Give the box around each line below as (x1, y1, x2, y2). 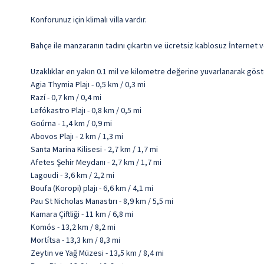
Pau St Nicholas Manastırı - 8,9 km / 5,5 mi (31, 196, 173, 207)
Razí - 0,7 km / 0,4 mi (31, 92, 101, 104)
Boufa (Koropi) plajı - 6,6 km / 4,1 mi (31, 183, 153, 194)
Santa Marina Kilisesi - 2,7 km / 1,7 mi (31, 144, 158, 156)
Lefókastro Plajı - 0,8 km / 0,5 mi (31, 105, 141, 117)
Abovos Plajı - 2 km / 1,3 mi (31, 131, 123, 143)
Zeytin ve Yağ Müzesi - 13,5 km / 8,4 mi (31, 247, 164, 259)
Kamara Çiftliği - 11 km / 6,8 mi (31, 209, 133, 220)
